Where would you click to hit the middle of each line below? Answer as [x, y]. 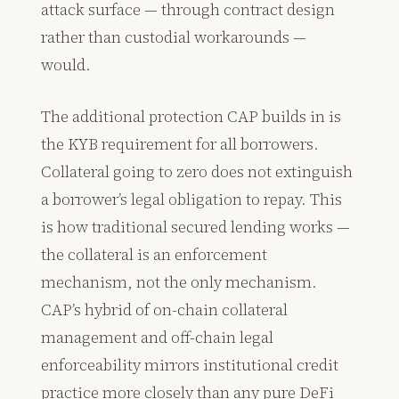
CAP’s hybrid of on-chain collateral [165, 310]
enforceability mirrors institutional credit [190, 365]
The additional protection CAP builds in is [191, 117]
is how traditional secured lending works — [196, 227]
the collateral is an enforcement [155, 255]
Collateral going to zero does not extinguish [197, 172]
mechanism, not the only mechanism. [179, 282]
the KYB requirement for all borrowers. [180, 144]
